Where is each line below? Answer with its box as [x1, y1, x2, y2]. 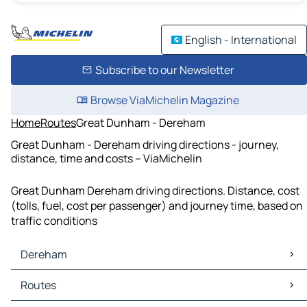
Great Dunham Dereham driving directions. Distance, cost [11, 183, 299, 199]
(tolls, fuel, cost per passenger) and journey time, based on [11, 198, 303, 214]
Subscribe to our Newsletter [95, 62, 234, 77]
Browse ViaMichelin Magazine [90, 93, 239, 108]
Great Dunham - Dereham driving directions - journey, [11, 136, 279, 152]
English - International [185, 32, 297, 47]
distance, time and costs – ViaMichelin [11, 150, 202, 166]
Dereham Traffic [14, 285, 95, 301]
